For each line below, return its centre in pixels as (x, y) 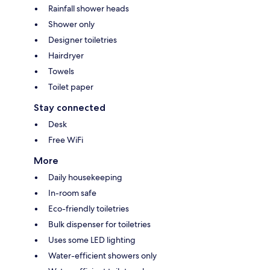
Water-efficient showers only (102, 256)
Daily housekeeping (85, 177)
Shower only (71, 24)
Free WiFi (66, 140)
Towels (61, 71)
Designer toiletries (83, 40)
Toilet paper (71, 87)
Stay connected (70, 108)
